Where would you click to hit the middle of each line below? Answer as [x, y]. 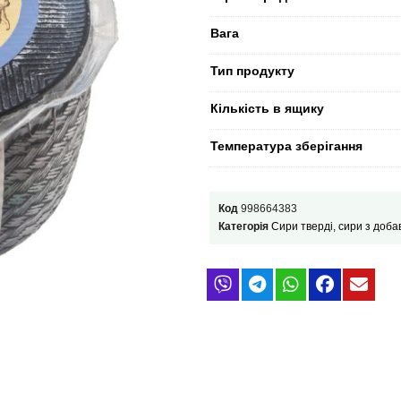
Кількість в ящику [267, 108]
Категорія [243, 227]
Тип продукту [252, 70]
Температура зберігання [286, 145]
